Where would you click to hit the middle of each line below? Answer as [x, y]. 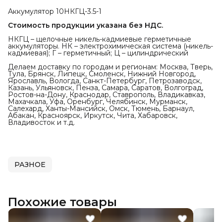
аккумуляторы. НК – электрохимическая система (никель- [111, 46]
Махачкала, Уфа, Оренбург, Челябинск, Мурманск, [98, 102]
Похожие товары [62, 202]
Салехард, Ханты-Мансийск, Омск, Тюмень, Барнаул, [101, 109]
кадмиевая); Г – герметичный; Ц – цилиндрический [98, 53]
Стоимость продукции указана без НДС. [85, 26]
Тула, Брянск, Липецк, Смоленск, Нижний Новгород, [102, 74]
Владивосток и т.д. [41, 123]
